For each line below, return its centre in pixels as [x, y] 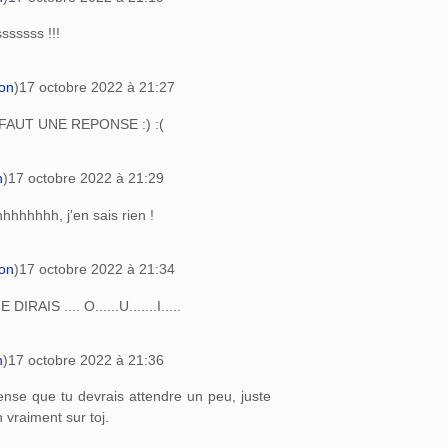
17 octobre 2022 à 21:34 [97, 268]
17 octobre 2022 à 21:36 [86, 359]
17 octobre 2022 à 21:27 [97, 87]
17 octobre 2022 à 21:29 [86, 178]
